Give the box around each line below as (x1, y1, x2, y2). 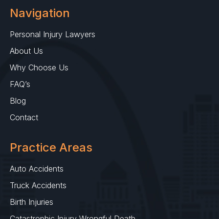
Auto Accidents (10, 164, 64, 174)
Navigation (10, 6, 70, 21)
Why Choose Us (10, 63, 68, 73)
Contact (10, 112, 38, 123)
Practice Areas (10, 140, 92, 155)
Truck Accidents (10, 180, 66, 191)
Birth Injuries (10, 197, 53, 207)
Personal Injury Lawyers (10, 29, 95, 40)
